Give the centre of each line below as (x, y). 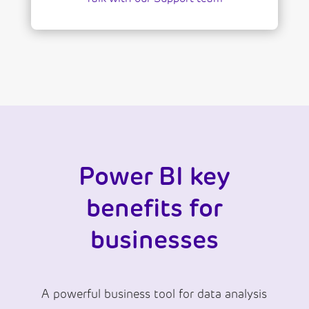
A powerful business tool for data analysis (154, 294)
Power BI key (154, 177)
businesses (154, 240)
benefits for (154, 208)
